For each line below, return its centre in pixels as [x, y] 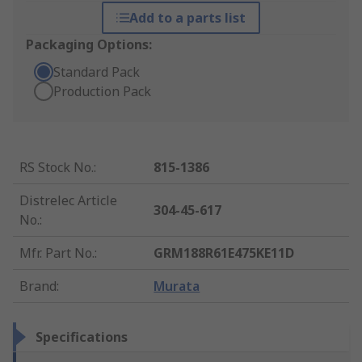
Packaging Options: [89, 45]
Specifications [82, 337]
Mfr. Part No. [57, 253]
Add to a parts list [187, 18]
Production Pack [102, 92]
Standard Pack [97, 72]
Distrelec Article [68, 201]
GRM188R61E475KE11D [224, 253]
